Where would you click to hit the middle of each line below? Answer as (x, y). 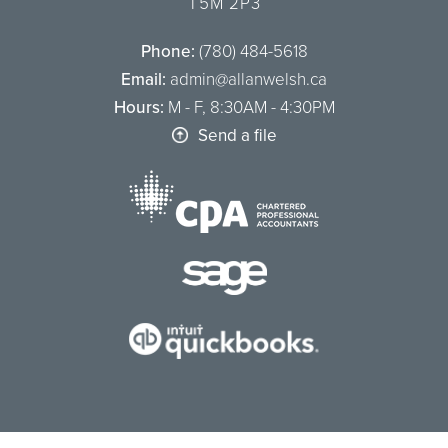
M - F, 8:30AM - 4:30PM (249, 107)
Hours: (138, 107)
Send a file (237, 135)
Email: (143, 79)
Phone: (167, 51)
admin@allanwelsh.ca (246, 79)
